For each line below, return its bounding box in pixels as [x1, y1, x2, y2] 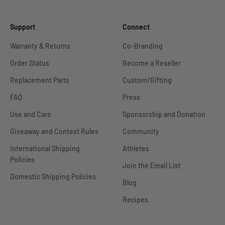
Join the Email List [123, 161, 181, 170]
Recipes [123, 195, 148, 204]
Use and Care [10, 110, 51, 119]
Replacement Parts [10, 76, 69, 84]
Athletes [123, 144, 149, 153]
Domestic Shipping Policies [10, 172, 96, 181]
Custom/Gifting [123, 76, 172, 84]
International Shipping [10, 144, 80, 153]
